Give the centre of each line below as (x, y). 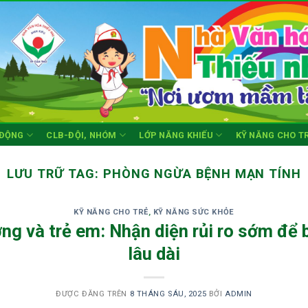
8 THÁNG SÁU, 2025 (168, 294)
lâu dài (154, 253)
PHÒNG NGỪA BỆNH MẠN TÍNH (202, 174)
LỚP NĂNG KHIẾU (176, 135)
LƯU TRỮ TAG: (55, 174)
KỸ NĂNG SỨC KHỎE (194, 212)
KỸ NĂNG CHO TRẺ (111, 212)
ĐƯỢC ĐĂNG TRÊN (93, 294)
